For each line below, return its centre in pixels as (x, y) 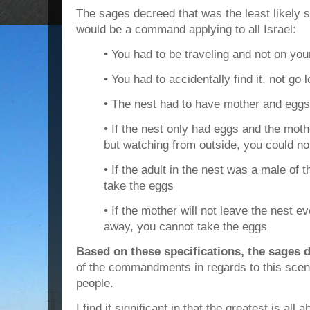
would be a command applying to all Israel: (186, 29)
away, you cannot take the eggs (185, 226)
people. (95, 283)
